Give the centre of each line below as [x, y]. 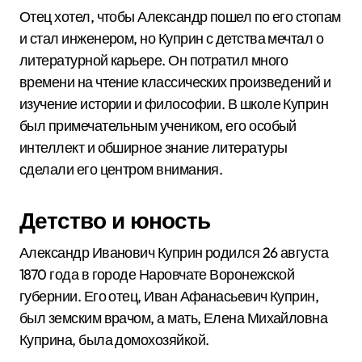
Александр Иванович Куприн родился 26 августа [174, 253]
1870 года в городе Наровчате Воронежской [157, 274]
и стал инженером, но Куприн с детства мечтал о [172, 38]
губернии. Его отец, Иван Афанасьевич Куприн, [169, 296]
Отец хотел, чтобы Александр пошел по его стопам [180, 17]
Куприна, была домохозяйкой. [114, 340]
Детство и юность [115, 220]
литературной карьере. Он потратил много [154, 60]
